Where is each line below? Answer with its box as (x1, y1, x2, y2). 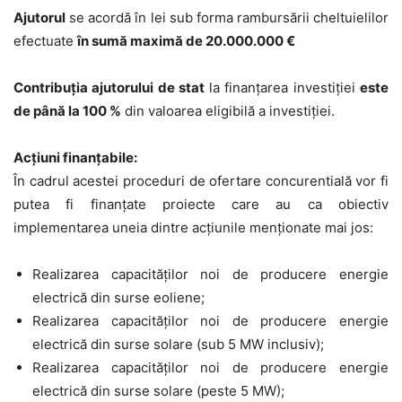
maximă (130, 31, 186, 49)
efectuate (13, 31, 77, 49)
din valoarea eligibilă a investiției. (121, 101, 335, 119)
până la (33, 101, 83, 119)
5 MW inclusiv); (228, 335, 324, 353)
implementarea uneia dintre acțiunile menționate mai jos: (13, 218, 373, 236)
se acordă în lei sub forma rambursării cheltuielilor (66, 8, 389, 26)
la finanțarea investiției (204, 78, 361, 96)
